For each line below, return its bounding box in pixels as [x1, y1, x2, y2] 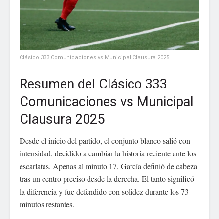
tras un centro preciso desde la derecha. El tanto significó [20, 174, 194, 184]
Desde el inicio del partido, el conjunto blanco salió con [20, 135, 190, 146]
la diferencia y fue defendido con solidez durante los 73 [20, 186, 189, 197]
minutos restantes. [20, 199, 74, 210]
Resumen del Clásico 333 [20, 74, 167, 94]
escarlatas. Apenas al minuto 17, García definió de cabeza [20, 161, 197, 172]
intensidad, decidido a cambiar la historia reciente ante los [20, 148, 196, 159]
